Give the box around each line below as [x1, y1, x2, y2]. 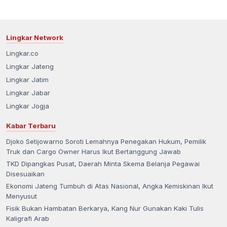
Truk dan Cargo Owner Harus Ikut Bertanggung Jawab [6, 147, 181, 156]
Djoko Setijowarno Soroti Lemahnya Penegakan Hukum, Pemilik [6, 137, 206, 146]
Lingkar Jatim [6, 75, 49, 84]
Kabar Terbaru [6, 122, 56, 130]
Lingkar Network [6, 33, 63, 42]
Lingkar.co [6, 49, 39, 58]
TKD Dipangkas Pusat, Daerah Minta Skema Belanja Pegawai [6, 160, 200, 168]
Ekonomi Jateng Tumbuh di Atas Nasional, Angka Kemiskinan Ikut [6, 182, 213, 191]
